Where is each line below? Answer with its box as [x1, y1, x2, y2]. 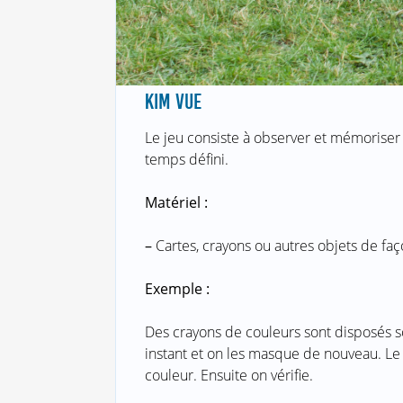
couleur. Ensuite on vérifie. [144, 365, 313, 386]
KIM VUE [144, 90, 201, 114]
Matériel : [144, 193, 208, 213]
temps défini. [144, 149, 228, 170]
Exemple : [144, 279, 210, 300]
